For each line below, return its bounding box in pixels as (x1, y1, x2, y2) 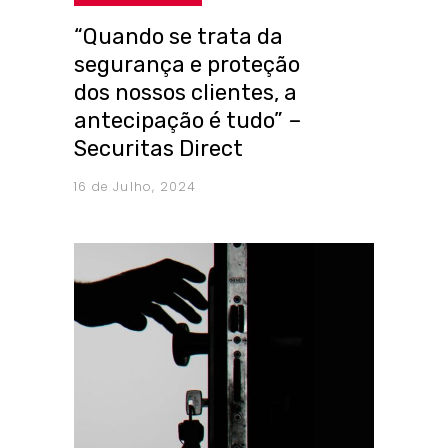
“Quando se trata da (74, 23, 283, 51)
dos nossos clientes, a (74, 79, 297, 107)
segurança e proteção (74, 51, 300, 79)
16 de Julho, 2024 (74, 178, 197, 196)
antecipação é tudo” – (74, 107, 302, 135)
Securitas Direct (74, 135, 243, 163)
